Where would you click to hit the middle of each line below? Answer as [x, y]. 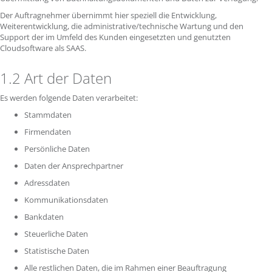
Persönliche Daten [58, 149]
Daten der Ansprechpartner [75, 166]
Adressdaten [48, 183]
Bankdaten [45, 217]
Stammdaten [49, 115]
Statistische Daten [58, 251]
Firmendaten [49, 132]
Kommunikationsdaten [67, 200]
